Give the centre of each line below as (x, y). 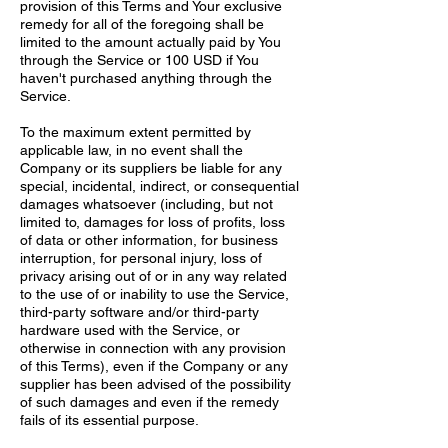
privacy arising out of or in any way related (153, 276)
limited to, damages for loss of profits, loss (152, 222)
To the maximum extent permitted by (135, 132)
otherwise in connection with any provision (153, 348)
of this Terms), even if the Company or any (154, 366)
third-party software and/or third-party (139, 312)
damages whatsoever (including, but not (146, 204)
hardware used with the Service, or (130, 330)
